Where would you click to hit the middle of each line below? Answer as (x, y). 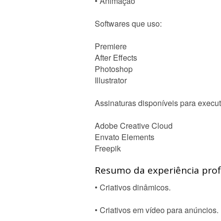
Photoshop (114, 69)
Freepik (108, 148)
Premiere (111, 46)
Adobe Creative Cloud (134, 126)
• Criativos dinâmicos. (133, 187)
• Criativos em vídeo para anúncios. (157, 210)
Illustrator (111, 80)
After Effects (116, 57)
